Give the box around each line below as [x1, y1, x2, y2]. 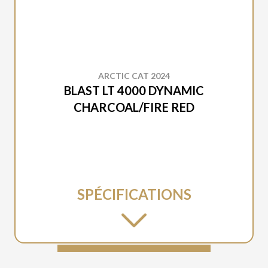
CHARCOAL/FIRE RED [74, 100, 194, 114]
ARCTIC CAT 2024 [98, 71, 170, 81]
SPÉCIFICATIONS [77, 185, 191, 203]
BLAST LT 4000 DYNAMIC [64, 83, 204, 98]
